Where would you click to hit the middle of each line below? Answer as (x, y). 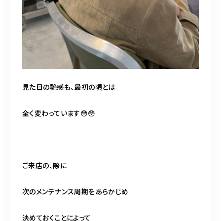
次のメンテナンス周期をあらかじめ (75, 191)
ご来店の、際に (44, 165)
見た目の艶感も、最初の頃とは (69, 87)
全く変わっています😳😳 (59, 113)
